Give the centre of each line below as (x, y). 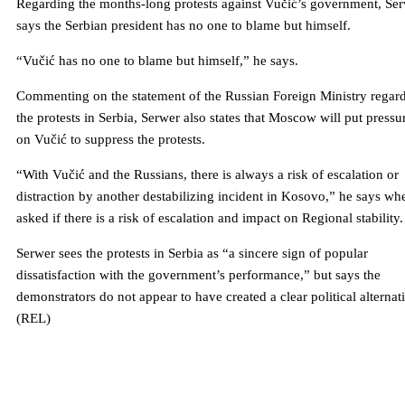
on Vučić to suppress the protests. (111, 140)
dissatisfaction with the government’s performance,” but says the (198, 275)
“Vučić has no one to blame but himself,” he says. (157, 61)
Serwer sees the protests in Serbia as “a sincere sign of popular (192, 254)
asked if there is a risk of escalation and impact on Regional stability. (210, 218)
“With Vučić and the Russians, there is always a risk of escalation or (207, 175)
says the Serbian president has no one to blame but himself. (184, 26)
